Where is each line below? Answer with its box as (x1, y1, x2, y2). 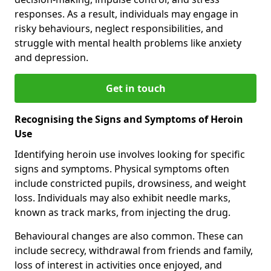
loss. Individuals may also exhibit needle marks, (15, 191, 230, 204)
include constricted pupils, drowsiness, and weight (15, 176, 246, 190)
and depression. (15, 50, 88, 64)
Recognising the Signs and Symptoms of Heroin (15, 112, 243, 126)
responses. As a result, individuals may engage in (15, 7, 238, 21)
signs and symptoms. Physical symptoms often (15, 162, 229, 175)
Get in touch (105, 81, 166, 95)
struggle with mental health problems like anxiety (15, 36, 241, 50)
